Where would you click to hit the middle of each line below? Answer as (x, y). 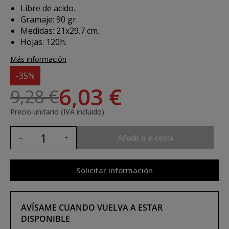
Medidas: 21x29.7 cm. (60, 31)
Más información (38, 59)
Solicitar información (114, 170)
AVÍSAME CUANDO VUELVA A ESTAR (92, 208)
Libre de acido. (48, 8)
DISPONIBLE (45, 219)
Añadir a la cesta (145, 138)
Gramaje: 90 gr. (49, 19)
